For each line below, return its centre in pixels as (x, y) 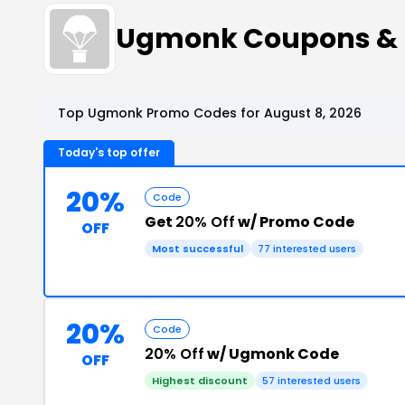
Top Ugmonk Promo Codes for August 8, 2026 (210, 113)
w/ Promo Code (295, 222)
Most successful (198, 249)
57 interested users (311, 381)
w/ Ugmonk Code (272, 354)
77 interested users (307, 249)
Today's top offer (109, 152)
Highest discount (200, 381)
